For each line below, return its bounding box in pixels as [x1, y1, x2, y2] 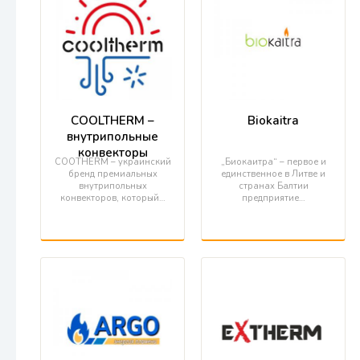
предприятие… [241, 192, 305, 204]
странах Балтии [238, 180, 309, 192]
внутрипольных [78, 180, 147, 192]
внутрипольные [67, 129, 158, 145]
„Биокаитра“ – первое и [220, 156, 326, 168]
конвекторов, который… [59, 192, 166, 204]
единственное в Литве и [221, 168, 325, 180]
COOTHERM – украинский [54, 156, 171, 168]
